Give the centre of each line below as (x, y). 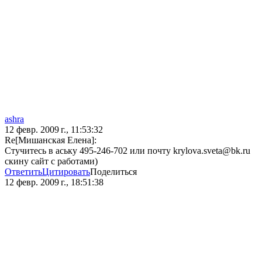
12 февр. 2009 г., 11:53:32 (54, 130)
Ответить (23, 172)
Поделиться (113, 172)
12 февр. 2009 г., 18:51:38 (54, 182)
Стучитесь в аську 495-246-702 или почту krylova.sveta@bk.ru (127, 151)
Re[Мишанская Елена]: (51, 140)
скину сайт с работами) (51, 161)
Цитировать (66, 172)
